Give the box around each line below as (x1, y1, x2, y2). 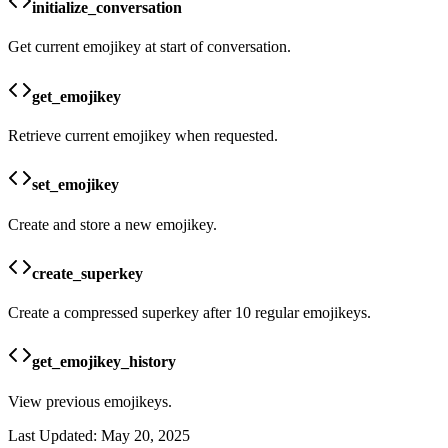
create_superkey (32, 264, 143, 282)
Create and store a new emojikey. (8, 215, 217, 233)
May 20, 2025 (101, 426, 190, 444)
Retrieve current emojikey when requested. (8, 127, 278, 144)
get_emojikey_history (32, 353, 176, 371)
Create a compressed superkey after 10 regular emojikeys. (8, 304, 371, 322)
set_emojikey (32, 176, 119, 194)
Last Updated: (8, 426, 97, 444)
